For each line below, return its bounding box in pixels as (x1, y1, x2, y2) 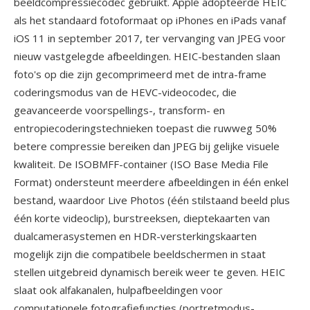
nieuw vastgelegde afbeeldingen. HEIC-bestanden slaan (14, 49, 280, 63)
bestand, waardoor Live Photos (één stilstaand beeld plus (14, 193, 290, 207)
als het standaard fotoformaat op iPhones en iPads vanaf (14, 13, 286, 27)
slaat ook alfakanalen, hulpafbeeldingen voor (14, 283, 223, 297)
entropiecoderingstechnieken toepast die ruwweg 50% (14, 121, 277, 135)
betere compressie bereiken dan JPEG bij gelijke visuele (14, 139, 280, 153)
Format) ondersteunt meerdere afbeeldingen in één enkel (14, 175, 289, 189)
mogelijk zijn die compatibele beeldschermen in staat (14, 247, 266, 261)
